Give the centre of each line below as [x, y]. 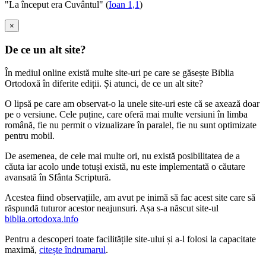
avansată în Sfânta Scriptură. [58, 177]
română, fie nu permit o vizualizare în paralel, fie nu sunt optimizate [131, 125]
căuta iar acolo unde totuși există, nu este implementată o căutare [125, 166]
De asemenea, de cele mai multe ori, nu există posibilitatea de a [122, 156]
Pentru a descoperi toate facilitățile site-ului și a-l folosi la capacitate [130, 239]
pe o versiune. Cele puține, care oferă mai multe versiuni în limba [126, 114]
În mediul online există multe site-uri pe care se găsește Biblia [119, 72]
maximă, [22, 249]
